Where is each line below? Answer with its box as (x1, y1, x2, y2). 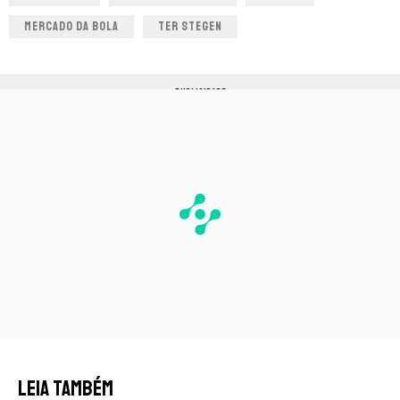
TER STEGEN (158, 19, 222, 35)
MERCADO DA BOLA (24, 19, 119, 35)
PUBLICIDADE (174, 87, 226, 99)
